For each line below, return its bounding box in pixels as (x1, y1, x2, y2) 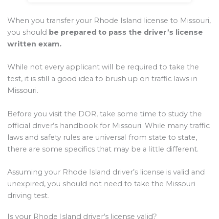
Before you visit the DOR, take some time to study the (7, 109, 202, 118)
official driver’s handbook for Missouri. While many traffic (7, 121, 210, 130)
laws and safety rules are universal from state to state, (7, 132, 197, 142)
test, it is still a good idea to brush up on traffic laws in (7, 74, 197, 84)
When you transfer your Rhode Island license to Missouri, (7, 16, 211, 25)
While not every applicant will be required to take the (7, 63, 199, 72)
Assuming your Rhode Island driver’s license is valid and (7, 168, 205, 177)
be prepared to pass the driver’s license (49, 28, 203, 37)
